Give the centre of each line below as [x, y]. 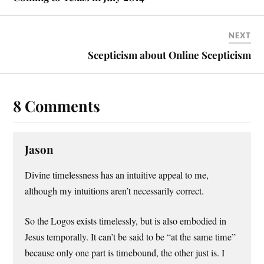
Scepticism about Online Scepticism [169, 55]
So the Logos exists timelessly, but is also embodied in [126, 221]
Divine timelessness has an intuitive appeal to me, [117, 175]
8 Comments [57, 106]
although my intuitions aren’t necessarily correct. [115, 191]
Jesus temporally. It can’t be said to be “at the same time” [131, 237]
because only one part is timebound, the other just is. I [125, 253]
